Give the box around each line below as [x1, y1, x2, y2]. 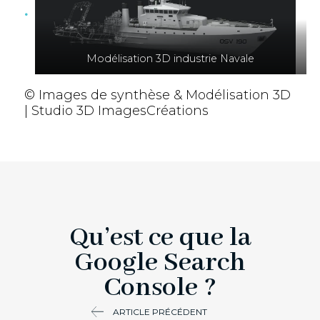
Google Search [74, 245, 246, 280]
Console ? [104, 270, 216, 305]
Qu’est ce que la [69, 220, 251, 255]
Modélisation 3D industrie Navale [86, 51, 255, 65]
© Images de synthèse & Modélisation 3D [24, 86, 291, 103]
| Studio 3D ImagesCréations [24, 102, 209, 119]
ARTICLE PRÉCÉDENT [113, 306, 207, 317]
